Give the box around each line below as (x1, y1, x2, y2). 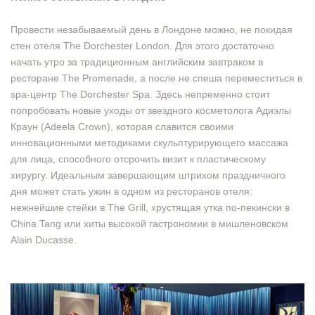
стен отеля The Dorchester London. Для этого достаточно (11, 40, 274, 52)
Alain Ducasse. (11, 234, 77, 246)
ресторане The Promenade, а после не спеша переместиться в (11, 72, 302, 84)
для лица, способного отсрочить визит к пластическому (11, 153, 266, 165)
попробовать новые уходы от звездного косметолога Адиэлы (11, 105, 291, 117)
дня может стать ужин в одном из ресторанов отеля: (11, 186, 252, 198)
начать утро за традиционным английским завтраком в (11, 56, 263, 68)
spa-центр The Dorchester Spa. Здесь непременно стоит (11, 89, 270, 101)
